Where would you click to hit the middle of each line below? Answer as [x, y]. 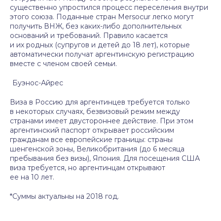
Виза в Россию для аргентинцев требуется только [100, 102]
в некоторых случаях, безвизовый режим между [95, 111]
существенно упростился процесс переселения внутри [109, 7]
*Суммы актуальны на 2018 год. [64, 196]
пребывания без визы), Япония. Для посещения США [105, 158]
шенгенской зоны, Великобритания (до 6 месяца [97, 149]
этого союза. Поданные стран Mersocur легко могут [102, 17]
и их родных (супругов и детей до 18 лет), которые [100, 45]
